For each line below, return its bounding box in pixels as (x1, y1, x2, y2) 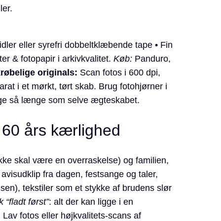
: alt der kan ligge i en (48, 197, 133, 207)
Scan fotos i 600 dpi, (77, 68, 160, 78)
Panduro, (132, 54, 171, 64)
